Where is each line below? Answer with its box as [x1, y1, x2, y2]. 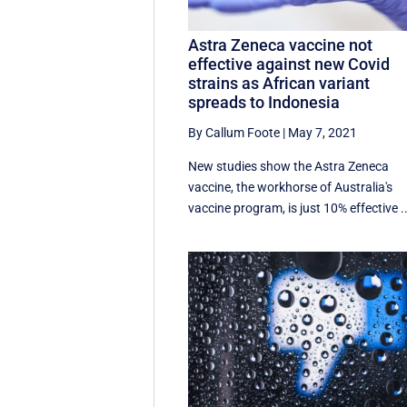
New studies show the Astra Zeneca [188, 159, 390, 174]
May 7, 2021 [288, 125, 358, 141]
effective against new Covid [188, 55, 391, 74]
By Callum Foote [188, 125, 281, 141]
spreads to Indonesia [188, 93, 341, 113]
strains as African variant [188, 74, 371, 94]
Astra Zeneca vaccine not [188, 35, 373, 55]
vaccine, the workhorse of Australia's [188, 180, 393, 195]
